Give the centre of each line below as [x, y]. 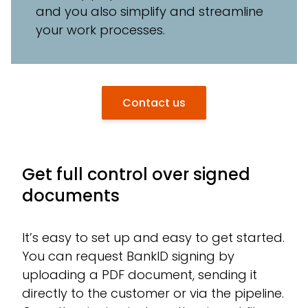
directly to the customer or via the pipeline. [153, 293]
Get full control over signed [136, 174]
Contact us [154, 102]
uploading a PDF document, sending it [140, 274]
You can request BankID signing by [128, 256]
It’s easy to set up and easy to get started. [153, 237]
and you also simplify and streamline [150, 11]
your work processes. [100, 30]
